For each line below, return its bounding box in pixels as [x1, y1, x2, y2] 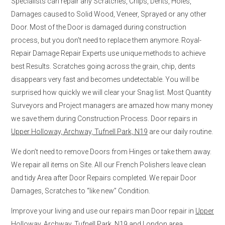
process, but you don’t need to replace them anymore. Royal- [11, 36, 201, 44]
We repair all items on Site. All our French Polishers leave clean [11, 160, 206, 169]
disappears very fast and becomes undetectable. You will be [11, 75, 199, 83]
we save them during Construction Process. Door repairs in [11, 114, 197, 123]
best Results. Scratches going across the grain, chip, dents [11, 62, 195, 70]
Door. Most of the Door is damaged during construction [11, 23, 186, 31]
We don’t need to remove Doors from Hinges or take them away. [11, 147, 211, 156]
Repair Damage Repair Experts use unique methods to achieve [11, 49, 205, 57]
